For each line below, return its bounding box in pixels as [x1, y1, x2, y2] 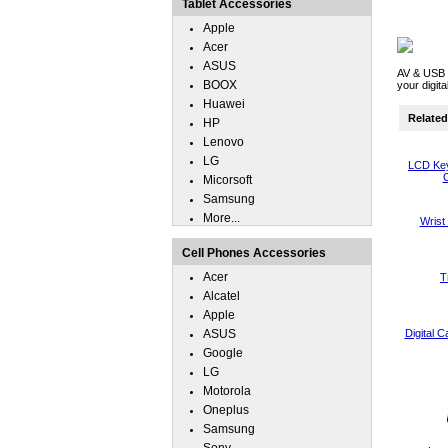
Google [203, 346, 243, 360]
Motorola [203, 384, 251, 398]
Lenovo [203, 135, 244, 149]
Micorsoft [203, 173, 252, 187]
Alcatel [203, 289, 240, 303]
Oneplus [203, 403, 249, 417]
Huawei [203, 97, 245, 111]
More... [203, 211, 240, 225]
